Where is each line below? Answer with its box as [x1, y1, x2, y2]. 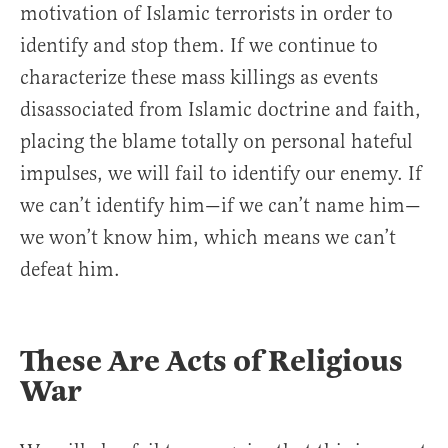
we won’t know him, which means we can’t [20, 225, 396, 251]
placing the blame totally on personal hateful [20, 129, 413, 155]
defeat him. [20, 257, 120, 283]
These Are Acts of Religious [20, 342, 403, 381]
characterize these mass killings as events [20, 65, 378, 91]
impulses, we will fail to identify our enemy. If [20, 161, 422, 187]
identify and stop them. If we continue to [20, 33, 378, 59]
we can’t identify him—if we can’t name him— [20, 193, 421, 219]
